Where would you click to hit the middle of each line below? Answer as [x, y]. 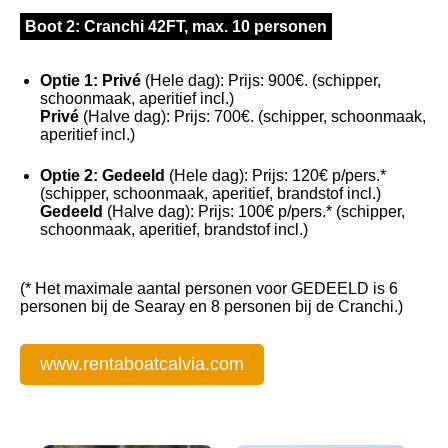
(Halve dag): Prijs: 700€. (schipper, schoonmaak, [252, 117]
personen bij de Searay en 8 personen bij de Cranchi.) [211, 307]
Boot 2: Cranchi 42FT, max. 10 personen [176, 27]
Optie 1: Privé [90, 81]
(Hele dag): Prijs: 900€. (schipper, [261, 81]
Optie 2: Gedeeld [102, 176]
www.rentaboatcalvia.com [142, 364]
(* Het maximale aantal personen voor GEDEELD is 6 [209, 289]
